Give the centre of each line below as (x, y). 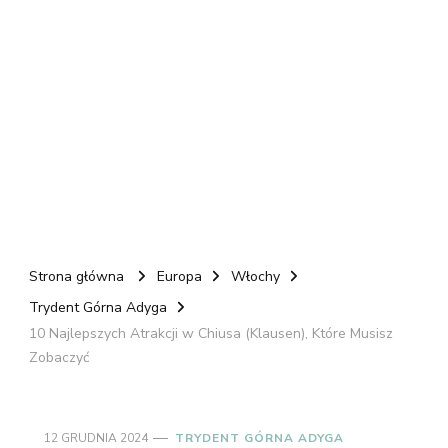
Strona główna (76, 276)
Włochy (255, 276)
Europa (179, 276)
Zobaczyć (59, 357)
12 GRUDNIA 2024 (96, 437)
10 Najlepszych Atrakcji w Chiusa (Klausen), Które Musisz (211, 333)
